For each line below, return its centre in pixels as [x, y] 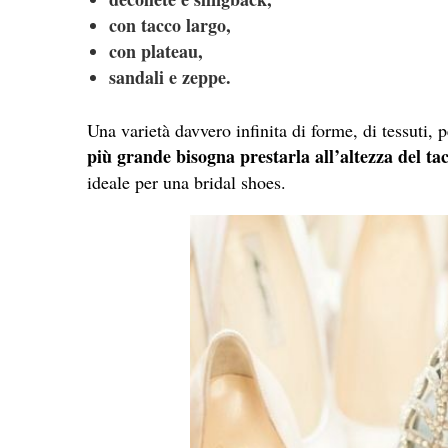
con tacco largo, [169, 24]
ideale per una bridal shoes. [189, 181]
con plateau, [155, 50]
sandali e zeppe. [169, 76]
